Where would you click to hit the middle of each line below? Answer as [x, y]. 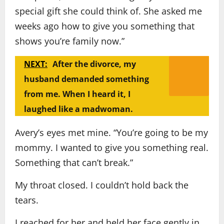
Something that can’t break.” [74, 162]
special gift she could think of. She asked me [108, 11]
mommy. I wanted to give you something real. [112, 147]
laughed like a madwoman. [78, 109]
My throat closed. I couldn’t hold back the [102, 185]
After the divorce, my [94, 64]
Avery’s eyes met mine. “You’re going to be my [111, 132]
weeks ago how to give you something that [105, 26]
